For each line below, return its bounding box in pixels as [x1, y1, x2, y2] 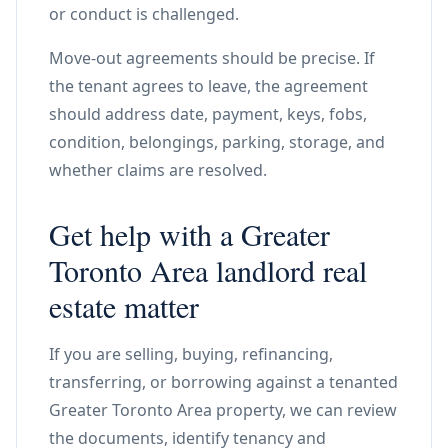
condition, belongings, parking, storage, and [49, 131, 385, 153]
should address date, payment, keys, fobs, [49, 103, 367, 125]
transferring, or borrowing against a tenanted [49, 371, 398, 393]
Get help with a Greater [49, 214, 330, 254]
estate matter [49, 286, 199, 326]
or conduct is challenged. [49, 3, 239, 25]
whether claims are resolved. [49, 159, 267, 181]
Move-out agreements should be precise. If [49, 47, 375, 69]
